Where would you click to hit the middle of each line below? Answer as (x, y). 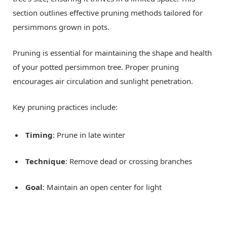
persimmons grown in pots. (61, 27)
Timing (39, 135)
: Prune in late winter (89, 135)
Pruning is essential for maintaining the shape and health (112, 53)
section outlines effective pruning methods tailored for (108, 13)
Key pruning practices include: (65, 107)
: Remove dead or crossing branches (129, 161)
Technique (45, 161)
